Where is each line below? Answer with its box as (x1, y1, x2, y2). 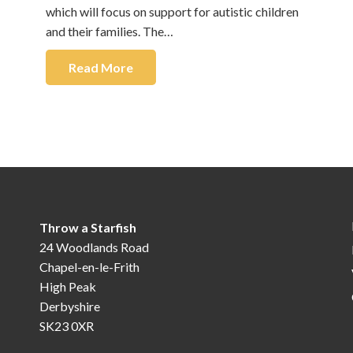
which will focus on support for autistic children (45, 4, 299, 20)
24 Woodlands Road (39, 240, 149, 255)
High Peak (39, 279, 96, 294)
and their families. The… (45, 24, 173, 39)
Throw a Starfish (39, 220, 136, 235)
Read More (68, 60, 133, 76)
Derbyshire (39, 299, 100, 314)
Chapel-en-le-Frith (39, 259, 139, 274)
